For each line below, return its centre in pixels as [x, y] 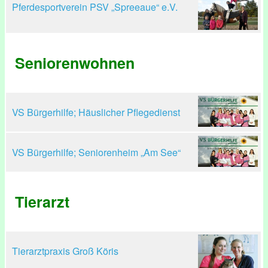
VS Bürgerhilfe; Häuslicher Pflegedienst [96, 112]
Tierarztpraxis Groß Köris [65, 251]
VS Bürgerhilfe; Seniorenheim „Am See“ [96, 152]
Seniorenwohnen [75, 63]
